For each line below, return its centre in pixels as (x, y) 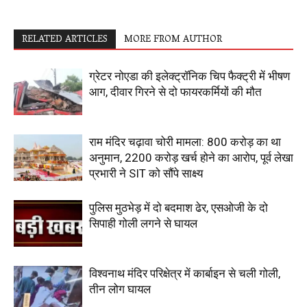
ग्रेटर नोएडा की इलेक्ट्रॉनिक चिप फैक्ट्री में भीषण (189, 76)
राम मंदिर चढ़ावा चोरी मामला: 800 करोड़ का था (185, 142)
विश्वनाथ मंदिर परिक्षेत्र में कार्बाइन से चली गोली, (185, 273)
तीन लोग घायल (120, 289)
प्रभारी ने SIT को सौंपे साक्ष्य (146, 173)
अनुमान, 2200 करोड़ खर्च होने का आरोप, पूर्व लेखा (191, 157)
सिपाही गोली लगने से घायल (143, 223)
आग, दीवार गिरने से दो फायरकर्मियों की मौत (175, 91)
